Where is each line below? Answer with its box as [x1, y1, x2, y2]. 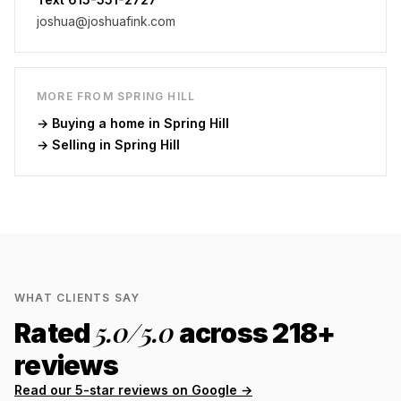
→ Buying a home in [37, 115, 164, 131]
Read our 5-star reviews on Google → [14, 382, 252, 397]
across [174, 317, 273, 349]
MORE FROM [37, 90, 117, 103]
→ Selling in [37, 137, 115, 152]
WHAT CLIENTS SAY [14, 291, 141, 304]
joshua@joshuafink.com [37, 13, 175, 29]
